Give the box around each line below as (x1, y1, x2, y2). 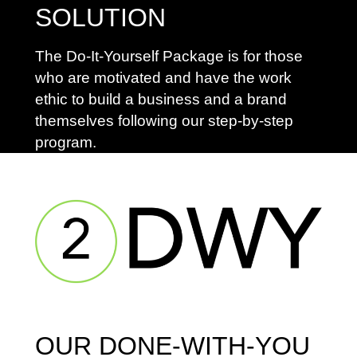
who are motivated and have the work (35, 69, 292, 87)
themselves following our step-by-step (35, 112, 293, 130)
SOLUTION (35, 3, 166, 33)
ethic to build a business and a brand (35, 91, 287, 108)
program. (35, 134, 96, 151)
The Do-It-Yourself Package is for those (35, 48, 303, 65)
